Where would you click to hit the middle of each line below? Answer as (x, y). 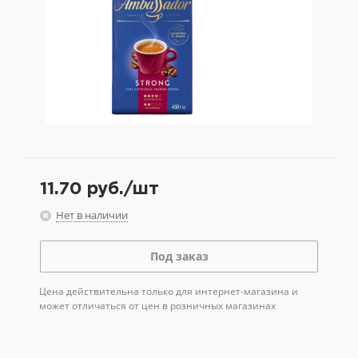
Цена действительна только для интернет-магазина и (169, 291)
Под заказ (179, 256)
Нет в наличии (92, 215)
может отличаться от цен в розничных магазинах (157, 306)
